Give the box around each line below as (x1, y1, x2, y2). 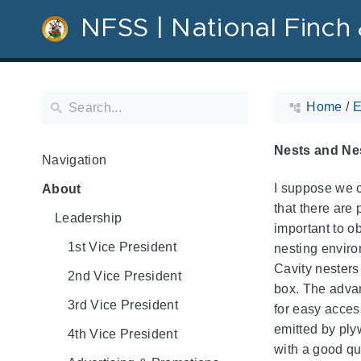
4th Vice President (68, 326, 177, 341)
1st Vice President (68, 239, 176, 254)
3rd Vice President (68, 297, 178, 312)
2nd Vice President (68, 268, 181, 283)
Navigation (42, 152, 107, 167)
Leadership (55, 210, 122, 225)
